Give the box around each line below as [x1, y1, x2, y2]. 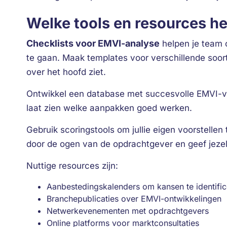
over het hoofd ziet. [26, 67, 106, 77]
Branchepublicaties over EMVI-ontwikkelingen [47, 194, 221, 204]
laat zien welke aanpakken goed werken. [26, 103, 192, 113]
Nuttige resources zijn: [26, 161, 118, 171]
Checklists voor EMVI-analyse [26, 38, 160, 49]
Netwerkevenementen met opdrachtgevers [47, 206, 209, 216]
